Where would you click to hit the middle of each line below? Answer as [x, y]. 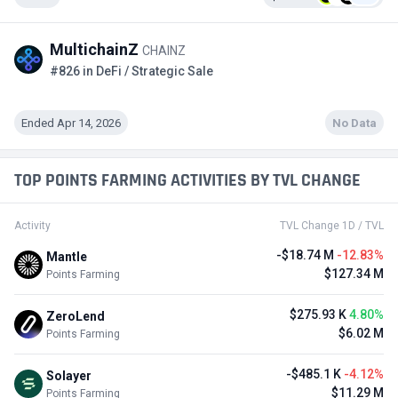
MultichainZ [96, 49]
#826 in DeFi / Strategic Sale [131, 71]
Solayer [69, 375]
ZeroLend [76, 316]
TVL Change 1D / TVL [332, 226]
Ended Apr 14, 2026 [71, 123]
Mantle [67, 256]
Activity [32, 226]
